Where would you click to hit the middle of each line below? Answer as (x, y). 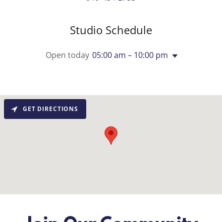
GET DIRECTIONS (51, 109)
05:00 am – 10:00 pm (130, 55)
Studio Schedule (111, 29)
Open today (67, 55)
